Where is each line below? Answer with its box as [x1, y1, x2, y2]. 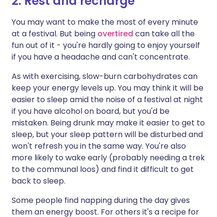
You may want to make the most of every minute [12, 16, 198, 28]
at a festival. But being [12, 28, 97, 39]
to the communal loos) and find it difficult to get [12, 164, 194, 175]
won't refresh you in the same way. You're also [12, 140, 186, 152]
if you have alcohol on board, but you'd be [12, 106, 170, 117]
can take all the [133, 28, 195, 39]
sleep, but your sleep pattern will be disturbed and [12, 129, 203, 140]
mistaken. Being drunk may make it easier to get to [12, 117, 205, 128]
